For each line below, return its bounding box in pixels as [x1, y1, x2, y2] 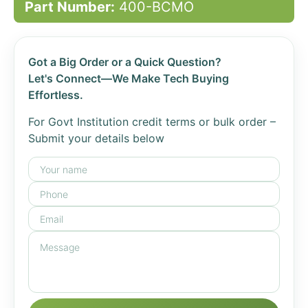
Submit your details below [28, 131, 164, 145]
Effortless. [28, 88, 83, 102]
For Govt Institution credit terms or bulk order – [28, 115, 276, 129]
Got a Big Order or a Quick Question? [28, 55, 221, 69]
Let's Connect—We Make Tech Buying [28, 71, 229, 85]
